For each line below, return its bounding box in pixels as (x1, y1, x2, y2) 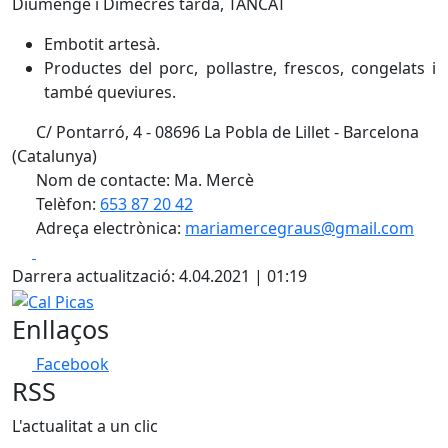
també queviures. (44, 81, 176, 103)
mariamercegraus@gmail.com (185, 217, 414, 239)
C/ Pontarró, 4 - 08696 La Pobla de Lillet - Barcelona (32, 121, 419, 143)
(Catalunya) (12, 145, 97, 167)
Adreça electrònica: (32, 217, 185, 239)
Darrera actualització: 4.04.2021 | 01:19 (12, 265, 307, 287)
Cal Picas (11, 288, 77, 310)
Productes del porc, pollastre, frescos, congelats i (44, 57, 436, 79)
